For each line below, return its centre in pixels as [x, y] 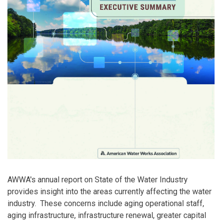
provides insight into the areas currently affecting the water [110, 191]
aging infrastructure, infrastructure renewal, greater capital [107, 215]
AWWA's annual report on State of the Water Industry [98, 179]
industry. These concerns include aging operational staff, [106, 203]
